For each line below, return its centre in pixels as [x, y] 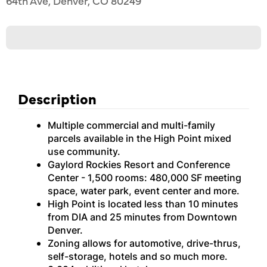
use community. [84, 151]
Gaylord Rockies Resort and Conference [139, 164]
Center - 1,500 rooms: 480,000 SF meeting [145, 178]
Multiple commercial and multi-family [131, 125]
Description [57, 98]
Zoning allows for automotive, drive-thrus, [144, 243]
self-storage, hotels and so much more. [138, 256]
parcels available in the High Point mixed [139, 138]
